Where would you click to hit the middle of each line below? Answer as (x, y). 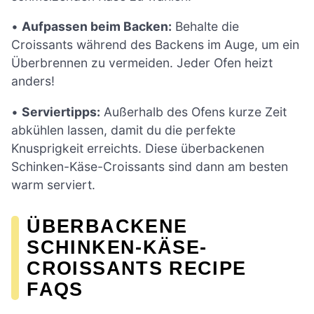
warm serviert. (53, 184)
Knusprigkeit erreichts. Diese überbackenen (138, 148)
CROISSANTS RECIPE (137, 268)
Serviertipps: (61, 111)
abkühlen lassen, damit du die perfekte (123, 130)
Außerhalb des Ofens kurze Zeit (193, 111)
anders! (33, 81)
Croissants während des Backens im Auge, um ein (155, 45)
